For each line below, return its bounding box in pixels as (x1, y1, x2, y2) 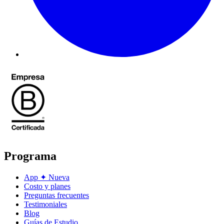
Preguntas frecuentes (24, 191, 89, 200)
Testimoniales (24, 200, 67, 209)
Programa (4, 149, 56, 162)
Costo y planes (24, 182, 70, 191)
